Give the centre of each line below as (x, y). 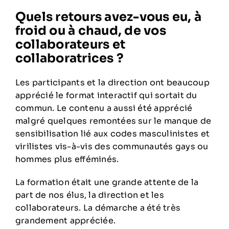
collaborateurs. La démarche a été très (98, 208)
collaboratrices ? (70, 59)
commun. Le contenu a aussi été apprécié (104, 108)
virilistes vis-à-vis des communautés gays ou (112, 147)
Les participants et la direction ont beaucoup (112, 83)
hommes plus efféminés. (67, 159)
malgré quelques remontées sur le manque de (113, 121)
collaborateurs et (70, 45)
